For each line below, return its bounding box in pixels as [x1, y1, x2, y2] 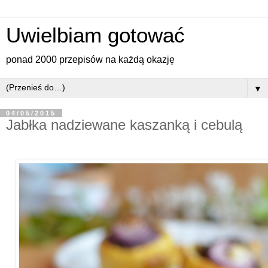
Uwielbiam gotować [6, 24, 185, 47]
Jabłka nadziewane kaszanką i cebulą [6, 117, 242, 133]
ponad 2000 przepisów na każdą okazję [6, 54, 175, 65]
